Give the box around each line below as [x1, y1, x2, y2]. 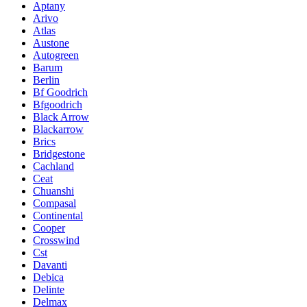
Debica [33, 271, 64, 283]
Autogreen [33, 49, 79, 61]
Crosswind [33, 234, 79, 246]
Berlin [33, 73, 60, 86]
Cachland [33, 160, 74, 172]
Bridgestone [33, 147, 85, 160]
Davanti [33, 258, 67, 271]
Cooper [33, 221, 65, 234]
